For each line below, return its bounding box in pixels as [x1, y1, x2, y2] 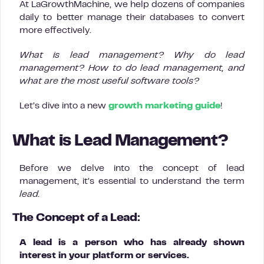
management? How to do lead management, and [19, 64, 245, 72]
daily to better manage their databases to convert [19, 14, 245, 22]
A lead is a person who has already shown [19, 239, 245, 247]
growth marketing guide [108, 102, 220, 110]
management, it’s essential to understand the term [19, 177, 245, 186]
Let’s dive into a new [19, 102, 108, 110]
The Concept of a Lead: [12, 213, 140, 223]
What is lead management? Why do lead [19, 51, 245, 60]
